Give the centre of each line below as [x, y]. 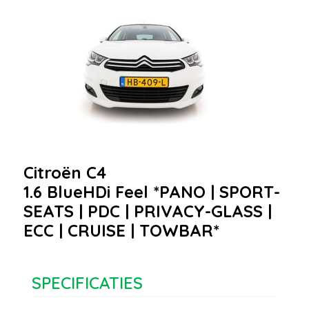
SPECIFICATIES [87, 282]
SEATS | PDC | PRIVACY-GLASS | [148, 211]
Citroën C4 [65, 172]
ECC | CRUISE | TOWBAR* [121, 230]
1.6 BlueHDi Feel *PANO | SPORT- [152, 191]
